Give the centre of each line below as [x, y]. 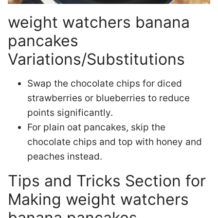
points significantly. [70, 113]
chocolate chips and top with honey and [115, 142]
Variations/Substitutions [96, 59]
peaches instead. [65, 157]
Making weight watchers [98, 200]
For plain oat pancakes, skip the [96, 127]
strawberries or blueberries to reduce [109, 98]
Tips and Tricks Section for [107, 181]
